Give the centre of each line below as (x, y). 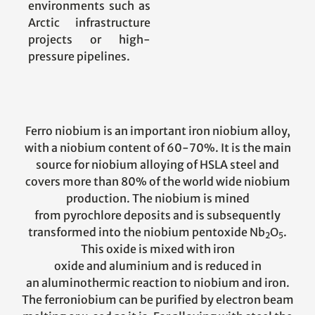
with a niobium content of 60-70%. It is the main (157, 148)
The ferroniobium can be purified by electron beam (157, 300)
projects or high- (89, 39)
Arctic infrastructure (89, 22)
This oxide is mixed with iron (157, 249)
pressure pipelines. (79, 56)
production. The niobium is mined (157, 199)
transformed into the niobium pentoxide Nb (147, 232)
